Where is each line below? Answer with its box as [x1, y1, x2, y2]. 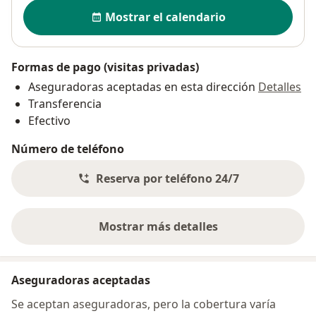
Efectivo [28, 113, 71, 129]
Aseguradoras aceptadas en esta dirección [28, 79, 255, 95]
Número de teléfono [11, 141, 124, 157]
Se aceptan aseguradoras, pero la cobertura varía [11, 296, 276, 312]
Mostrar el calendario [104, 9, 226, 25]
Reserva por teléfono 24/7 [95, 171, 239, 187]
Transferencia [28, 96, 102, 112]
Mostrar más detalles [98, 219, 218, 235]
